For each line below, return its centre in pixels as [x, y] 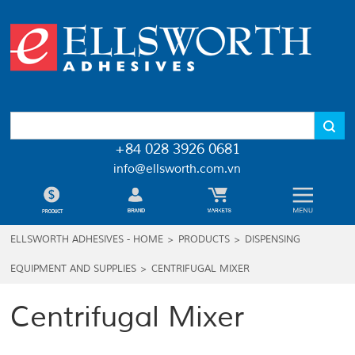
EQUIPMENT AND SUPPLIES [74, 269]
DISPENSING [273, 240]
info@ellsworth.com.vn [177, 169]
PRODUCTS [204, 240]
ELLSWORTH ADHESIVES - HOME [87, 240]
